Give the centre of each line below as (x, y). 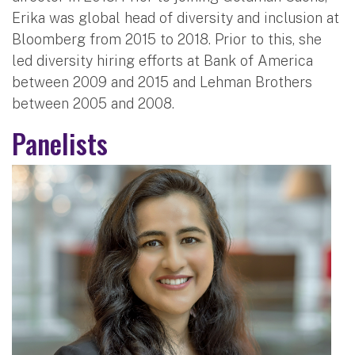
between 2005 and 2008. (93, 103)
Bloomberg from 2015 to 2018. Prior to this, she (167, 39)
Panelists (60, 143)
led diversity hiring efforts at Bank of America (162, 60)
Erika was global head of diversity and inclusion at (176, 17)
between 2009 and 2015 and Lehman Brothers (162, 82)
